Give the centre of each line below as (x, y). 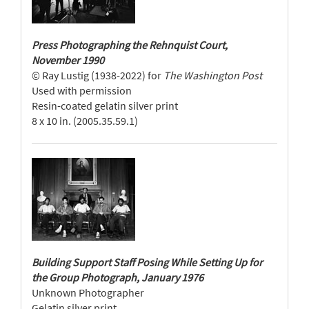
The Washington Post (213, 75)
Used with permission (82, 90)
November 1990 (68, 60)
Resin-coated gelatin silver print (105, 106)
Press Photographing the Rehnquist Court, (130, 45)
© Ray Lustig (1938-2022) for (98, 75)
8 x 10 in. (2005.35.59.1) (85, 121)
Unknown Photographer (88, 292)
